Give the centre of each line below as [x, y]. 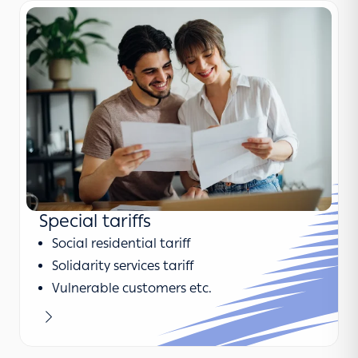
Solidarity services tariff [123, 266]
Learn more [74, 316]
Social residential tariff [121, 244]
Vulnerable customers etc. [132, 288]
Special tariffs [95, 221]
